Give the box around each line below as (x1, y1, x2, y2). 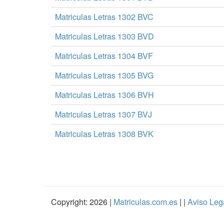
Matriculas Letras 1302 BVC (55, 11, 153, 22)
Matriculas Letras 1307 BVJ (55, 108, 152, 120)
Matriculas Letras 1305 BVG (55, 69, 153, 81)
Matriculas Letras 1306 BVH (55, 89, 154, 100)
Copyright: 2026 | (51, 196, 111, 207)
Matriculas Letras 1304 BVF (55, 50, 153, 61)
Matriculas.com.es (111, 196, 179, 207)
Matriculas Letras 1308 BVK (55, 128, 153, 139)
